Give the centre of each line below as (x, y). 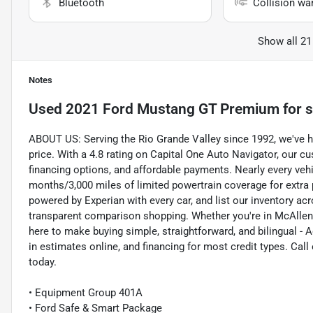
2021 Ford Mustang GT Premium (173, 109)
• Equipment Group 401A (86, 293)
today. (43, 262)
